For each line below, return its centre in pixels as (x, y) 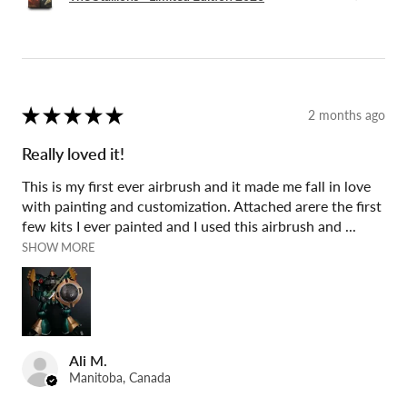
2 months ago (347, 115)
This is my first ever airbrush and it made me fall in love (196, 185)
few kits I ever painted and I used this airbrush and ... (189, 225)
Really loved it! (73, 153)
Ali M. (88, 360)
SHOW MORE (59, 247)
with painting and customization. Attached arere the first (202, 205)
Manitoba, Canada (120, 377)
